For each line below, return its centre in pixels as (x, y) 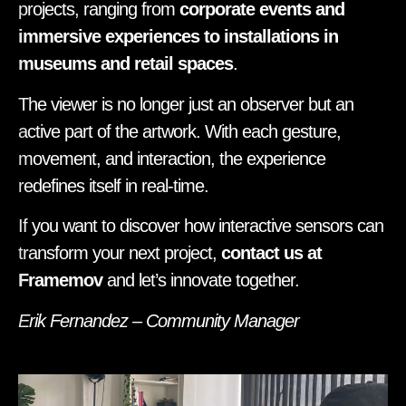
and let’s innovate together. (201, 280)
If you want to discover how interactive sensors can (201, 226)
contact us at (271, 253)
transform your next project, (120, 253)
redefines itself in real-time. (113, 185)
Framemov (60, 280)
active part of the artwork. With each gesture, (179, 131)
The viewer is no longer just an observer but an (186, 104)
